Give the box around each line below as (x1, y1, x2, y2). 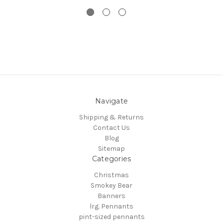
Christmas (94, 171, 129, 180)
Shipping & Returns (79, 113, 144, 122)
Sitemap (98, 144, 125, 153)
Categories (92, 154, 131, 164)
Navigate (95, 97, 128, 106)
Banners (98, 192, 125, 201)
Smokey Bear (91, 181, 132, 190)
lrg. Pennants (90, 202, 133, 211)
